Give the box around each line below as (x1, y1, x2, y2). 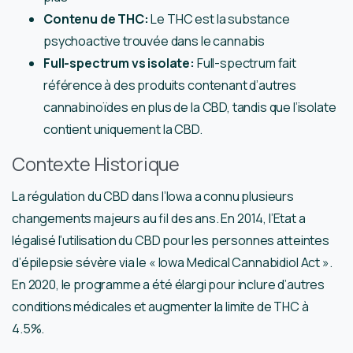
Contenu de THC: (43, 9, 149, 28)
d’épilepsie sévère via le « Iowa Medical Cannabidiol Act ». (12, 253, 333, 271)
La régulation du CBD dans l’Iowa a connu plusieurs (12, 187, 294, 205)
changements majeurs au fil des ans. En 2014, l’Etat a (12, 209, 306, 227)
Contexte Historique (12, 150, 180, 176)
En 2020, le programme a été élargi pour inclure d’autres (12, 275, 325, 293)
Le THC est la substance (148, 9, 290, 28)
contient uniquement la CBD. (43, 120, 203, 138)
